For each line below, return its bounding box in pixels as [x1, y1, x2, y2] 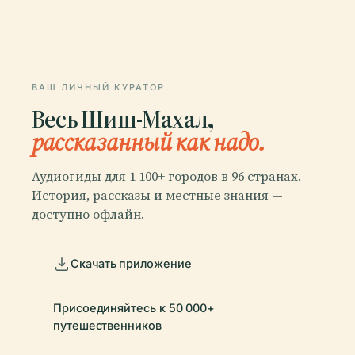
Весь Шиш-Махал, [32, 102, 214, 134]
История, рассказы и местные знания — [32, 186, 283, 204]
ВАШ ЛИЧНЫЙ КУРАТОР [32, 81, 165, 93]
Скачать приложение [71, 256, 192, 270]
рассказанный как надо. [32, 125, 265, 157]
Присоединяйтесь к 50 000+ [53, 300, 216, 315]
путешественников [53, 318, 162, 332]
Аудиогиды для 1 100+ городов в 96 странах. [32, 167, 301, 185]
